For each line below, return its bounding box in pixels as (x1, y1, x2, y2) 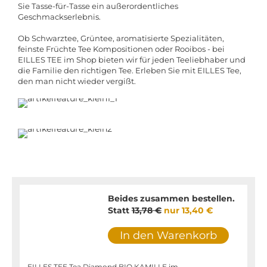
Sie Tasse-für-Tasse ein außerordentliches (18, 1, 178, 11)
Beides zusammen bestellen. (107, 193, 235, 204)
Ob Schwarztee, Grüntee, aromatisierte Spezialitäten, (18, 33, 224, 44)
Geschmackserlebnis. (18, 12, 101, 22)
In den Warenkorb (119, 229, 217, 243)
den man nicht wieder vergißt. (18, 76, 136, 86)
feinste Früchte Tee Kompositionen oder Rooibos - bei (18, 44, 225, 54)
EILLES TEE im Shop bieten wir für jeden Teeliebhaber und (18, 55, 246, 65)
